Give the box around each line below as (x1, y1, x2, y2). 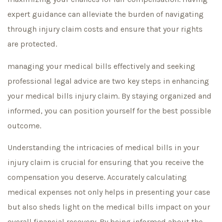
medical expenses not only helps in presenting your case (7, 187, 210, 197)
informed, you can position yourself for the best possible (7, 106, 211, 115)
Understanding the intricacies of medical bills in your (7, 143, 199, 153)
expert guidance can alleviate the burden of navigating (7, 9, 204, 19)
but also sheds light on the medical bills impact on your (7, 202, 210, 212)
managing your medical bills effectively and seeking (7, 61, 195, 71)
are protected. (7, 39, 57, 49)
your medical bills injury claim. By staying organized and (7, 91, 212, 101)
